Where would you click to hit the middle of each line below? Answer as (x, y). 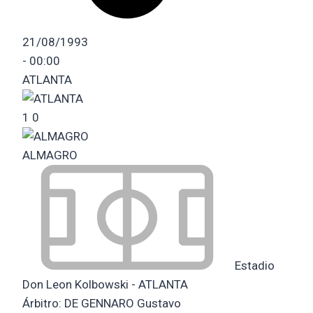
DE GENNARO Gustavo (123, 303)
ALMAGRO (50, 155)
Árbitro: (43, 303)
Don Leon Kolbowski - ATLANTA (105, 284)
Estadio (253, 265)
